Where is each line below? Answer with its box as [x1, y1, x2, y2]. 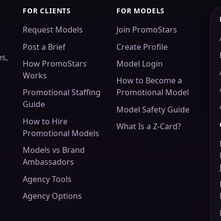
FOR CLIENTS [23, 6, 72, 16]
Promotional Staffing [23, 87, 101, 98]
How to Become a [116, 75, 182, 86]
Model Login [116, 58, 163, 70]
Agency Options [23, 190, 82, 202]
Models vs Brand [23, 145, 85, 156]
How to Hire [23, 115, 68, 127]
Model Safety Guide [116, 104, 189, 115]
